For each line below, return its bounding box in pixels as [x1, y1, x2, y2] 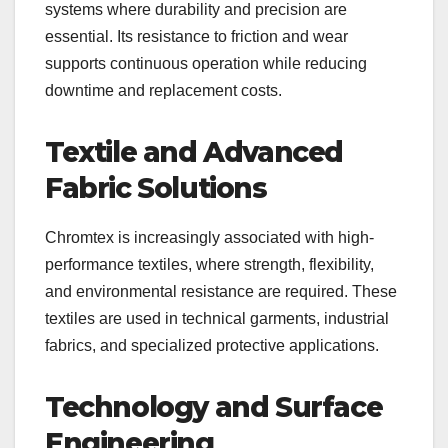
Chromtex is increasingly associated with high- [45, 228, 374, 246]
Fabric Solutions [45, 170, 267, 205]
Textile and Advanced [45, 134, 344, 169]
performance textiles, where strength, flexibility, [45, 255, 374, 273]
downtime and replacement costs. [45, 81, 282, 99]
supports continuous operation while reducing [45, 54, 367, 72]
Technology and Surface [45, 389, 383, 424]
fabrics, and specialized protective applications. [45, 336, 379, 354]
